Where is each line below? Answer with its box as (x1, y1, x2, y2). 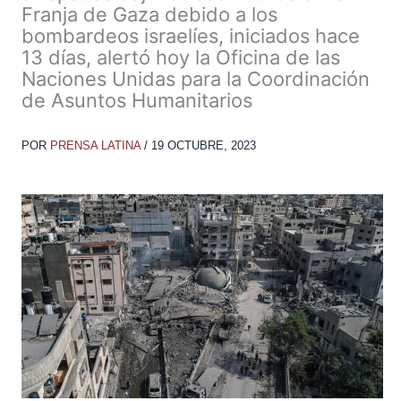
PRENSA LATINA (50, 139, 144, 153)
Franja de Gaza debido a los (21, 3, 277, 27)
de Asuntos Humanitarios (21, 89, 252, 113)
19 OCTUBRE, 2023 (151, 139, 256, 153)
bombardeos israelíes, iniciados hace (21, 24, 360, 48)
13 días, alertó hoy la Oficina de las (21, 46, 340, 70)
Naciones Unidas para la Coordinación (21, 67, 370, 91)
